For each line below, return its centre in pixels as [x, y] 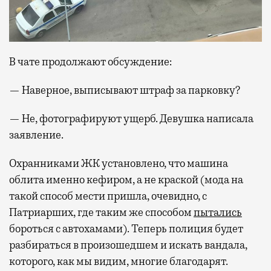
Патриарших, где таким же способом [101, 213]
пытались [218, 213]
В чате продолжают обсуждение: [90, 62]
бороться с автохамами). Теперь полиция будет [126, 229]
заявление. [36, 135]
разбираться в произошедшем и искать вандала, [128, 245]
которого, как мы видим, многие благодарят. [119, 262]
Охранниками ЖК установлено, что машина [119, 164]
